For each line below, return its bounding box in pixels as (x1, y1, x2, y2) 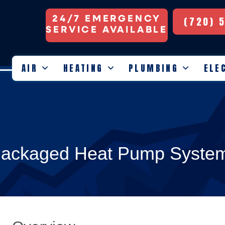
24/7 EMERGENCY (52, 11, 162, 25)
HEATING (63, 62, 103, 75)
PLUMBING (128, 62, 179, 75)
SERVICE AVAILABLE (46, 22, 168, 36)
